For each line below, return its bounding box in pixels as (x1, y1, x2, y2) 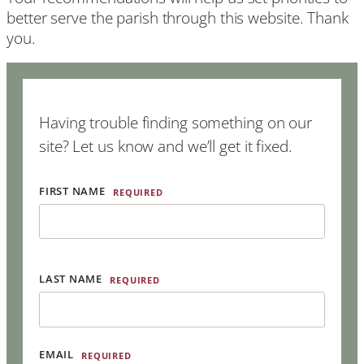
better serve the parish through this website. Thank (6, 6, 349, 28)
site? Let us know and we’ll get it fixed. (39, 135, 292, 156)
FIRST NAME (39, 183, 109, 198)
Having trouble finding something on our (39, 111, 313, 132)
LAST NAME (39, 271, 106, 287)
